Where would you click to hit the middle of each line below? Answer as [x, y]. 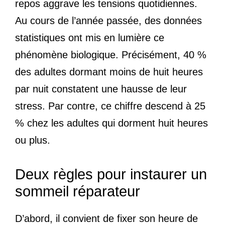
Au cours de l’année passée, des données [108, 20]
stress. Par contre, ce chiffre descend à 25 [110, 106]
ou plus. [33, 140]
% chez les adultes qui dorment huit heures [111, 123]
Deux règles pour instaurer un [111, 174]
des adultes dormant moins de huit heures [109, 72]
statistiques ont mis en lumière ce [90, 37]
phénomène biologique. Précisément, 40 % [111, 54]
